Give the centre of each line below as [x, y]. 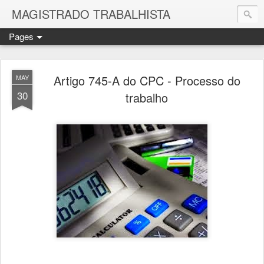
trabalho [147, 98]
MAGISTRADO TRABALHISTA [91, 14]
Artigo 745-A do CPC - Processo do [147, 80]
